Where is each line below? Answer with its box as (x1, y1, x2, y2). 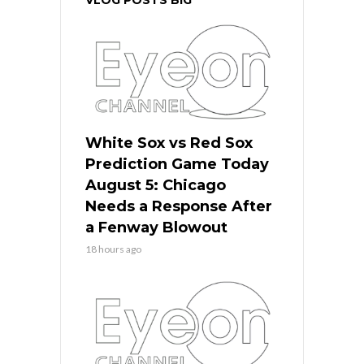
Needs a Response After (85, 197, 272, 216)
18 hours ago (85, 243, 141, 256)
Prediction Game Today (85, 155, 269, 174)
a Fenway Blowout (85, 219, 227, 237)
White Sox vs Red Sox (85, 134, 253, 153)
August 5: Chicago (85, 176, 226, 195)
